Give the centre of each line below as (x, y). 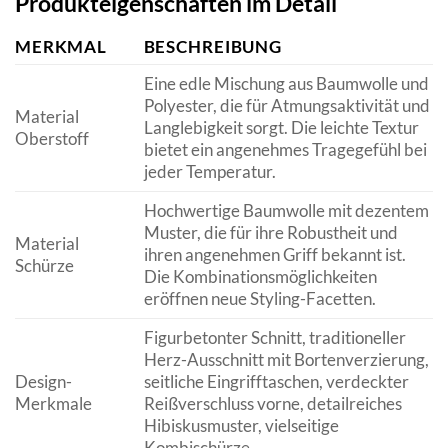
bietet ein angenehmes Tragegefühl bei (285, 149)
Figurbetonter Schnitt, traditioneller (274, 337)
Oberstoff (52, 138)
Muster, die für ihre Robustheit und (270, 232)
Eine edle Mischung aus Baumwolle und (286, 83)
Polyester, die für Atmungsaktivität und (286, 105)
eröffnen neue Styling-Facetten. (259, 298)
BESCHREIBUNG (212, 46)
